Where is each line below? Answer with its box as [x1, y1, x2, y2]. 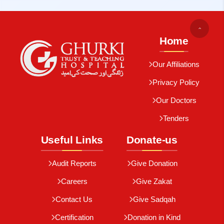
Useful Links [40, 134, 103, 145]
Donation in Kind [127, 213, 180, 221]
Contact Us [55, 195, 92, 203]
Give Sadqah [132, 195, 175, 203]
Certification [54, 213, 93, 221]
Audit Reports [51, 159, 96, 167]
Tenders [163, 114, 189, 122]
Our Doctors [155, 96, 196, 104]
